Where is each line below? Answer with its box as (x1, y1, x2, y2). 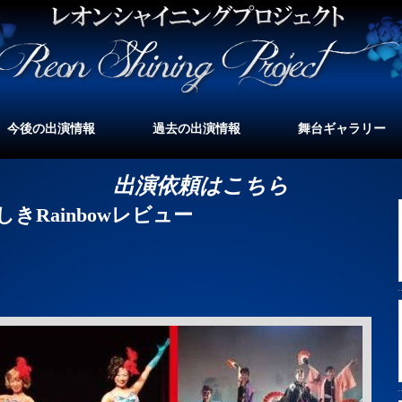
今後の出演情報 (7, 121, 95, 135)
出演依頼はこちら (113, 173, 289, 197)
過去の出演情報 (153, 121, 240, 135)
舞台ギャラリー (298, 121, 386, 135)
